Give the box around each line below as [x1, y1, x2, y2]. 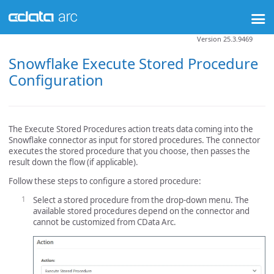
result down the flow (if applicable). [9, 156, 138, 168]
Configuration [9, 70, 103, 90]
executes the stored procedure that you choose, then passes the [9, 145, 250, 157]
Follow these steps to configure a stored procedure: [9, 176, 201, 187]
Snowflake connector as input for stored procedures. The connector [9, 134, 260, 146]
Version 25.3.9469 [197, 34, 253, 43]
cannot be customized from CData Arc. [33, 217, 176, 228]
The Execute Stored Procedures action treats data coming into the [9, 123, 253, 135]
